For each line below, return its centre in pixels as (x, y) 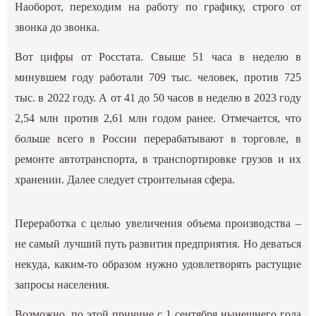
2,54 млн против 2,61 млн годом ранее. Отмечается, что (158, 118)
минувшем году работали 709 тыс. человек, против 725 (158, 77)
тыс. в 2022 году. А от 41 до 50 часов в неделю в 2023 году (158, 97)
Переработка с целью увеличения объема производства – (158, 223)
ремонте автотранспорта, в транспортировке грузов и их (158, 159)
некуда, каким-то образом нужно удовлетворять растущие (158, 264)
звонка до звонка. (57, 27)
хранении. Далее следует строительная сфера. (125, 179)
